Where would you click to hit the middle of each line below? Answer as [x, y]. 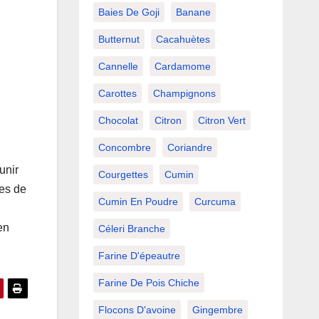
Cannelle [118, 67]
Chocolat [118, 121]
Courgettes [123, 175]
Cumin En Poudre [138, 202]
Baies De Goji [129, 12]
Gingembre [217, 310]
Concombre [124, 148]
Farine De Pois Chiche [148, 283]
